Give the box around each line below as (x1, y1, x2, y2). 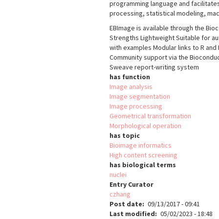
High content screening (109, 151, 177, 160)
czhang (109, 190, 131, 199)
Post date (109, 199, 142, 209)
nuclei (109, 170, 127, 179)
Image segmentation (109, 92, 170, 101)
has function (109, 72, 150, 82)
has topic (109, 131, 140, 140)
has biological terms (109, 160, 176, 170)
